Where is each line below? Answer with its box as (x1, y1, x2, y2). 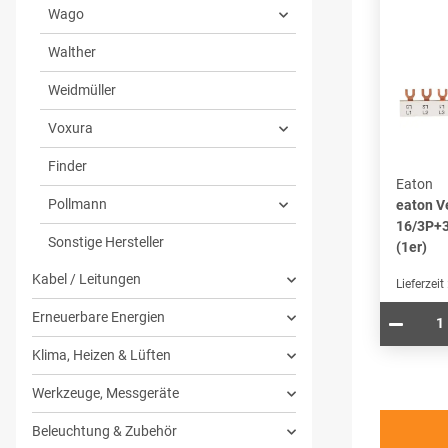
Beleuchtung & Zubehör (32, 423, 177, 440)
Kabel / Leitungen (32, 271, 141, 288)
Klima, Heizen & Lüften (32, 347, 171, 364)
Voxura (48, 120, 93, 137)
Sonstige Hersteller (48, 234, 164, 251)
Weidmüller (48, 82, 116, 99)
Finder (48, 158, 87, 175)
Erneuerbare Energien (32, 309, 165, 326)
